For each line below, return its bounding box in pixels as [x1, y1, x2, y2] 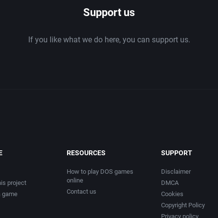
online [67, 177, 84, 184]
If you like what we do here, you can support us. [28, 35, 190, 45]
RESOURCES [67, 149, 106, 157]
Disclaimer [161, 168, 191, 176]
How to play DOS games [67, 168, 134, 176]
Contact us [67, 188, 97, 196]
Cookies [161, 190, 183, 198]
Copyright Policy [161, 201, 205, 209]
